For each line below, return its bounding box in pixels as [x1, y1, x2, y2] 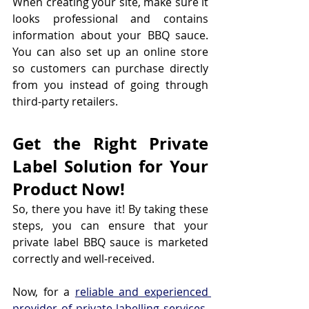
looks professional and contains [12, 11, 208, 26]
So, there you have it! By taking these [12, 201, 208, 217]
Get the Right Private [12, 132, 208, 155]
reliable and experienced [74, 284, 209, 299]
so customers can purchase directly [12, 61, 208, 76]
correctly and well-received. [12, 251, 154, 266]
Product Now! [12, 177, 125, 201]
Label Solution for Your [12, 154, 208, 178]
